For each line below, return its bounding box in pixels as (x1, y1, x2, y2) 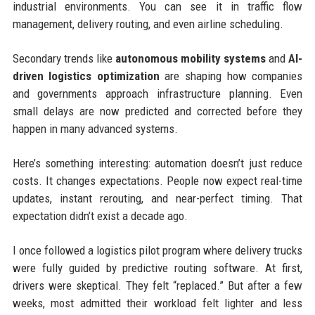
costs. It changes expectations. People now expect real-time (12, 173, 303, 188)
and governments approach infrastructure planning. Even (12, 86, 303, 101)
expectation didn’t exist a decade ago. (12, 208, 188, 223)
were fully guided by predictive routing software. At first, (12, 260, 303, 275)
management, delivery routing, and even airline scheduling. (12, 16, 283, 31)
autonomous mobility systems (115, 51, 266, 65)
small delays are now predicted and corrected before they (12, 103, 303, 118)
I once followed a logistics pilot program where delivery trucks (12, 243, 303, 257)
